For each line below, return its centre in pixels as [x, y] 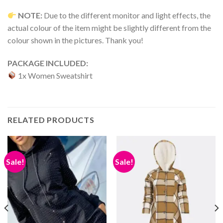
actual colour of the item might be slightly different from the [109, 28]
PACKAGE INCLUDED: [48, 63]
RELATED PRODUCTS [51, 119]
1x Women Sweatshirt [55, 75]
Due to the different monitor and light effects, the [127, 15]
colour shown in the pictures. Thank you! [75, 40]
